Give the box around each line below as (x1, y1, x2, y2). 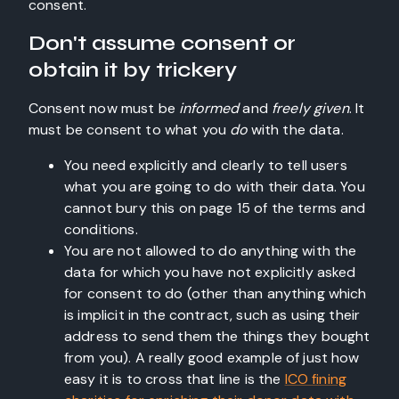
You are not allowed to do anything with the (64, 241, 357, 260)
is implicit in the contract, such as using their (64, 305, 361, 324)
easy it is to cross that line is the (64, 370, 285, 388)
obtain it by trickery (28, 57, 237, 83)
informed (179, 99, 240, 118)
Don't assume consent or (28, 30, 296, 56)
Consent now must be (28, 99, 180, 118)
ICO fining (284, 370, 347, 388)
